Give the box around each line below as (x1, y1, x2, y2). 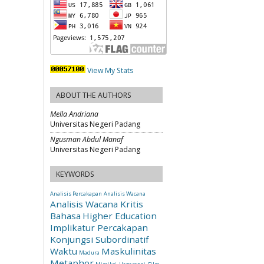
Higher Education (82, 209, 157, 222)
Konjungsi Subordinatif (50, 233, 148, 245)
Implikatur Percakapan (50, 221, 148, 233)
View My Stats (87, 65, 133, 76)
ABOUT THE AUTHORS (56, 90, 131, 101)
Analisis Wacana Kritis (50, 197, 143, 210)
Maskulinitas (101, 245, 156, 257)
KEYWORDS (56, 169, 94, 179)
